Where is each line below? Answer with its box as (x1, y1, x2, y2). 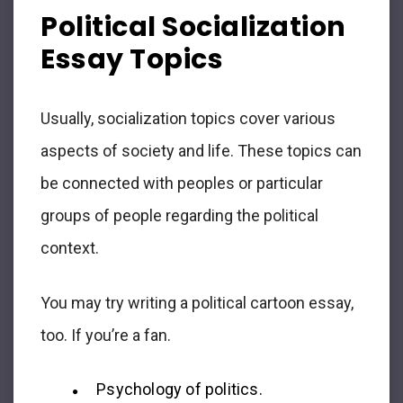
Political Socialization (40, 8, 346, 47)
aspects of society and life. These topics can (40, 141, 362, 161)
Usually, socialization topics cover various (40, 109, 336, 129)
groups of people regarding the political (40, 206, 318, 226)
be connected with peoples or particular (40, 174, 323, 193)
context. (40, 238, 99, 258)
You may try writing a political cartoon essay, (40, 293, 354, 313)
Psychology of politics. (96, 380, 263, 399)
